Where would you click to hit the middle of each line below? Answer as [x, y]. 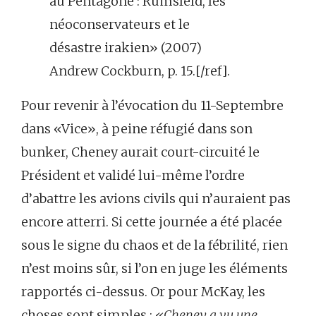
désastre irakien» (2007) [126, 47]
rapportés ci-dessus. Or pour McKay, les [143, 291]
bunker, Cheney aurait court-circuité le [140, 152]
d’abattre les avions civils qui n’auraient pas [156, 198]
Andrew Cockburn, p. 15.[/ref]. [140, 71]
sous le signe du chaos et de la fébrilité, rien [154, 245]
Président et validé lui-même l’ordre [133, 175]
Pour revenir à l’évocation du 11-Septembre [152, 105]
